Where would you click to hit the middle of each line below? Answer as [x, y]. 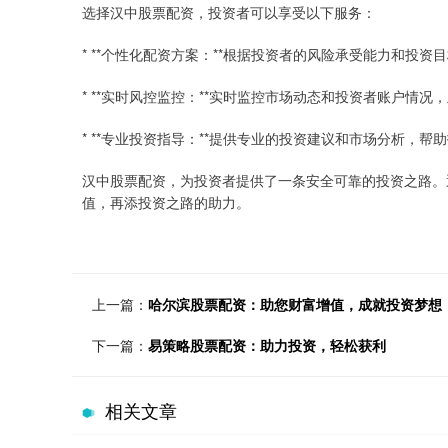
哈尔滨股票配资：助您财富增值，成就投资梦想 [295, 304]
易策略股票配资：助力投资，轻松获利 [267, 345]
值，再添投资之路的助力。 [166, 202]
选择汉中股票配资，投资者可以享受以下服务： [229, 12]
